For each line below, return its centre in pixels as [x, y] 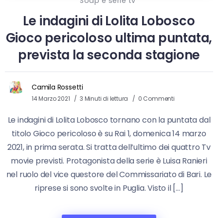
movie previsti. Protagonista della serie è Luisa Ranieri [109, 161]
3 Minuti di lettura [105, 98]
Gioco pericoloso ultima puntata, [109, 38]
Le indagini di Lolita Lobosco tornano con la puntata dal [109, 120]
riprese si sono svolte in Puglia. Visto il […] [109, 188]
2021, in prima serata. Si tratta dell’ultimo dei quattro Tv [109, 147]
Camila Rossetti [57, 87]
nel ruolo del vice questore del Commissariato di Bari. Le [109, 174]
